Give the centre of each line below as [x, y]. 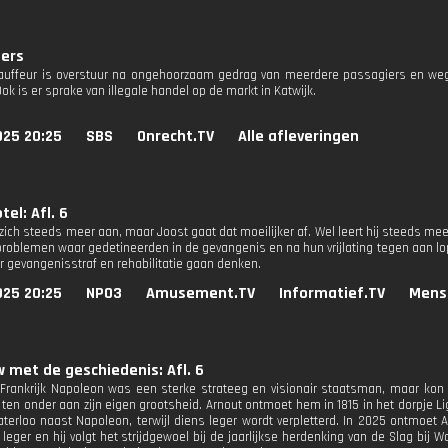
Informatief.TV [332, 293]
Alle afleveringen [298, 136]
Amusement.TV [200, 293]
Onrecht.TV [175, 136]
